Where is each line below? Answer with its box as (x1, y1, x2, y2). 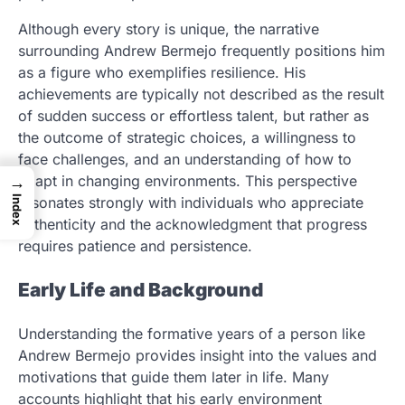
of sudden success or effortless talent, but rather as (18, 107, 369, 126)
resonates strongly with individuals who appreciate (18, 193, 363, 212)
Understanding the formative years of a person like (18, 324, 365, 343)
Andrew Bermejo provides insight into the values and (18, 345, 377, 364)
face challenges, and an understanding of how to (18, 150, 352, 169)
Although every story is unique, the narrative (18, 20, 319, 39)
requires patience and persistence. (18, 237, 252, 256)
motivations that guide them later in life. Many (18, 367, 329, 386)
